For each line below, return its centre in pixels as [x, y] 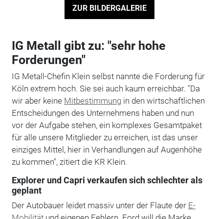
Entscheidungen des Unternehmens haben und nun [103, 113]
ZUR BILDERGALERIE [109, 8]
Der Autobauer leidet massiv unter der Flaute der [100, 205]
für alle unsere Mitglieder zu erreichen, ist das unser [105, 137]
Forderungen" [48, 60]
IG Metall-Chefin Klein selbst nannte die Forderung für [108, 76]
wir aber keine [38, 100]
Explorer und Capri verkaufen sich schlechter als [107, 180]
